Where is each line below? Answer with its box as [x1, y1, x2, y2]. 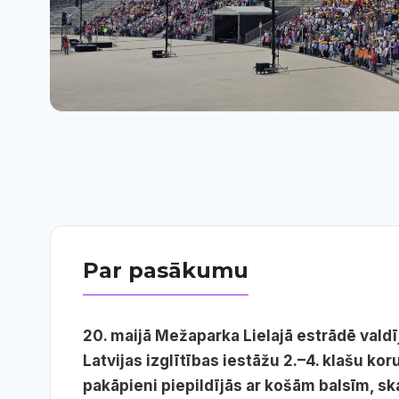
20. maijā [83, 326, 155, 345]
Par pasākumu [83, 257, 248, 284]
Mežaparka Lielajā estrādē [155, 326, 360, 345]
